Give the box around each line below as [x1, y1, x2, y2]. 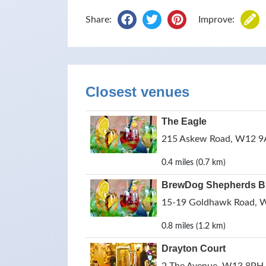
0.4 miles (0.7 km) [161, 159, 226, 167]
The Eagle [161, 116, 207, 126]
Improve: [198, 15, 235, 24]
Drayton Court [161, 243, 226, 254]
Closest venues [85, 84, 189, 100]
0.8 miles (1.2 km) [161, 222, 226, 230]
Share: [85, 15, 112, 24]
